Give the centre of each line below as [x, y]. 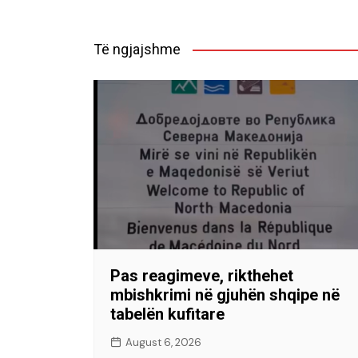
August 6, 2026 [163, 342]
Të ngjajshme [137, 50]
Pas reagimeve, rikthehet [202, 275]
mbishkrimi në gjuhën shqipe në [225, 294]
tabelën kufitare [167, 314]
